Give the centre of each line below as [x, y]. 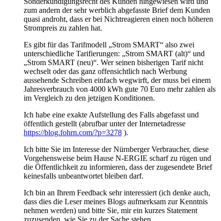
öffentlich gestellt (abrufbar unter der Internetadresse [105, 123]
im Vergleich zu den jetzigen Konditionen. [89, 98]
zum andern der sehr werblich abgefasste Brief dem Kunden [117, 10]
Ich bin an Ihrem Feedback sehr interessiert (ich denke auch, [117, 192]
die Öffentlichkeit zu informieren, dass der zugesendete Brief [118, 167]
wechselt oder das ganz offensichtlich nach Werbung [105, 71]
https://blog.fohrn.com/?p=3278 [73, 132]
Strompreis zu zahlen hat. [63, 28]
